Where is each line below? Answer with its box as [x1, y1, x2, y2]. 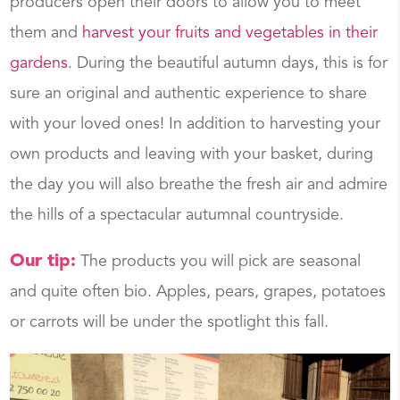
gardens [10, 54, 69, 71]
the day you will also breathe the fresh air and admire [10, 176, 388, 193]
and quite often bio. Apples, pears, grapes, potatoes [10, 283, 387, 300]
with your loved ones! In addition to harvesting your [10, 115, 381, 132]
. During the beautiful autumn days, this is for [68, 54, 388, 71]
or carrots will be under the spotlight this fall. [10, 313, 329, 330]
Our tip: [10, 252, 77, 271]
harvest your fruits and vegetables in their [82, 24, 379, 41]
